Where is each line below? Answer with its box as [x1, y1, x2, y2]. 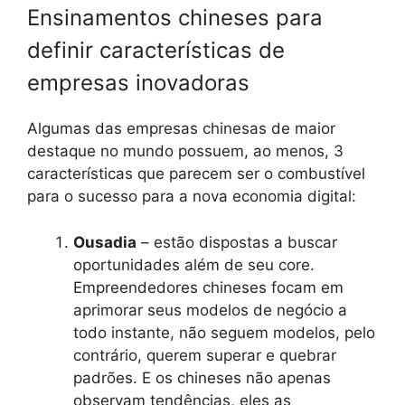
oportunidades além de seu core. [73, 255, 315, 274]
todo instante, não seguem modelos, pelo [73, 323, 375, 342]
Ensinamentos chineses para [27, 5, 323, 32]
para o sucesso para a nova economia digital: [27, 187, 356, 206]
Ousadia [73, 232, 137, 251]
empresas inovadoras [27, 70, 250, 97]
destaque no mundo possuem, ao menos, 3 [27, 142, 344, 161]
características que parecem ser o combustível [27, 165, 365, 184]
